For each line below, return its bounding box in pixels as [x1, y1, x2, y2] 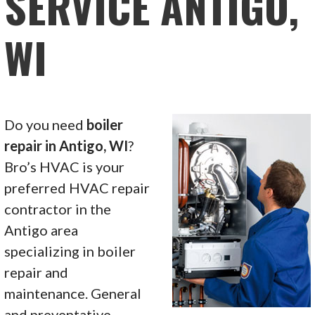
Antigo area [4, 221, 79, 238]
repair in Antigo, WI [4, 136, 129, 154]
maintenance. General [4, 284, 142, 302]
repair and [4, 263, 69, 281]
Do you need [4, 115, 87, 133]
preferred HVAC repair [4, 179, 150, 196]
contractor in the [4, 200, 112, 217]
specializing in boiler [4, 242, 136, 259]
